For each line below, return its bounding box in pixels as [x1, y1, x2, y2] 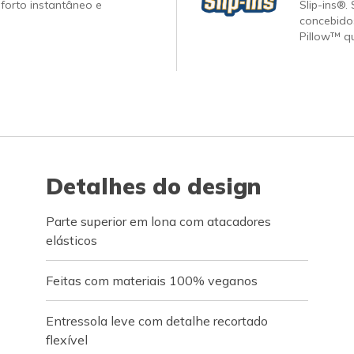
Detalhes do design [46, 172, 262, 200]
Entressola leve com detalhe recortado [46, 313, 269, 329]
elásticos [46, 232, 98, 248]
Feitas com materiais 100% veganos [46, 273, 258, 288]
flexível [46, 332, 88, 348]
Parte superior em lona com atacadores [46, 213, 272, 229]
